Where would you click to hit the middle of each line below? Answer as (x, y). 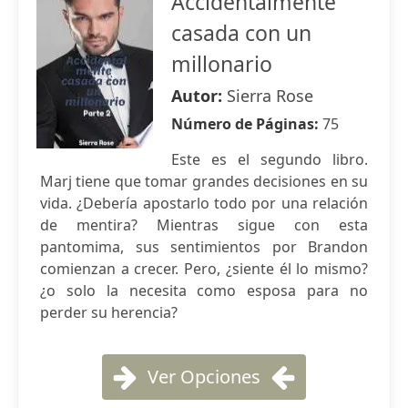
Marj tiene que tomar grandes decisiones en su (204, 181)
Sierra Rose (270, 96)
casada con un (241, 33)
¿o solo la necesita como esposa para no (204, 291)
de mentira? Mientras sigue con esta (204, 225)
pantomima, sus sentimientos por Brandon (204, 247)
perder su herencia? (109, 312)
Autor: (199, 96)
